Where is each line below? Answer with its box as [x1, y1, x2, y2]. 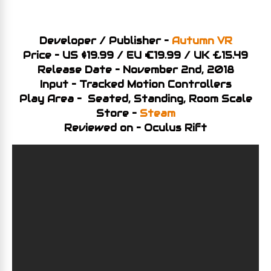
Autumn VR [171, 34, 232, 47]
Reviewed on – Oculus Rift [64, 122, 207, 134]
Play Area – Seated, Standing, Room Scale [19, 93, 252, 105]
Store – [96, 107, 140, 120]
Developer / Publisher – [39, 34, 172, 47]
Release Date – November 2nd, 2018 [37, 64, 234, 76]
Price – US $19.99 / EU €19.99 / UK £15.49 [23, 49, 248, 62]
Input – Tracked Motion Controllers [39, 78, 232, 91]
